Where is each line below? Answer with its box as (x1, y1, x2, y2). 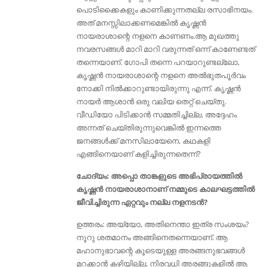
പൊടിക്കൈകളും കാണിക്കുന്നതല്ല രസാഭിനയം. (76, 4, 253, 15)
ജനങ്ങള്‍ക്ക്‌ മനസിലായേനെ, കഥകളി (76, 135, 210, 147)
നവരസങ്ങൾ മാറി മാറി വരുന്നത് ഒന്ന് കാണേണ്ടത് (76, 44, 255, 55)
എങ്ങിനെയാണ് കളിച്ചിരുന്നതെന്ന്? (76, 148, 201, 160)
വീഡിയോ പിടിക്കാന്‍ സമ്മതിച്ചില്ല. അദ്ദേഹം (76, 109, 237, 120)
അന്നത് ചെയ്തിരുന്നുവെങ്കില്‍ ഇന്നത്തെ (76, 122, 221, 133)
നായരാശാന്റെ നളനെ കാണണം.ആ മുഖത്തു (76, 30, 239, 42)
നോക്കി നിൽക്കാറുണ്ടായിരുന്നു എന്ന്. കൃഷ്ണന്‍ (76, 83, 241, 94)
